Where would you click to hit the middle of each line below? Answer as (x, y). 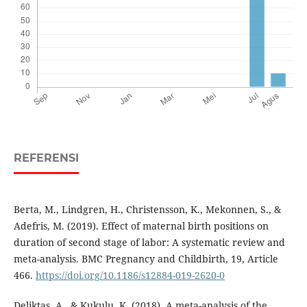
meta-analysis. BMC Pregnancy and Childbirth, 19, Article (146, 259)
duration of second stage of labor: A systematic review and (149, 243)
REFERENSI (46, 158)
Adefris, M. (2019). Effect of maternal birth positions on (141, 226)
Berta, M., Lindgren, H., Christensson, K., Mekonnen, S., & (147, 210)
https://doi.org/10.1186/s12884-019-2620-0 (130, 275)
